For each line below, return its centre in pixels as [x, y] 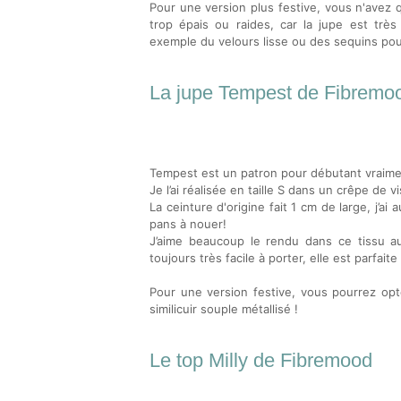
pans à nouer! [188, 224]
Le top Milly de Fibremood [261, 360]
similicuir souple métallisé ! [224, 309]
